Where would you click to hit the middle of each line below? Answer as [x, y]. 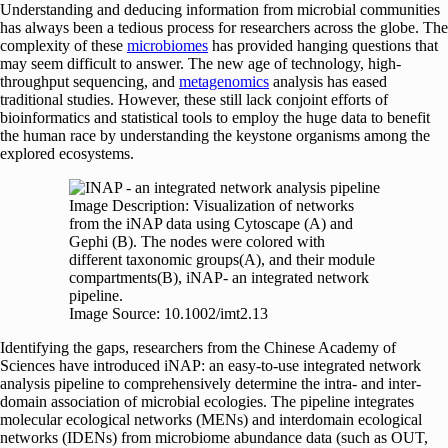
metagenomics [224, 81]
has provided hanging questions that [323, 45]
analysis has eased [328, 81]
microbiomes [167, 45]
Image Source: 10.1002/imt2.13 [168, 313]
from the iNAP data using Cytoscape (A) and [210, 223]
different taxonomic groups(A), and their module [221, 259]
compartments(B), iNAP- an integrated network [218, 277]
